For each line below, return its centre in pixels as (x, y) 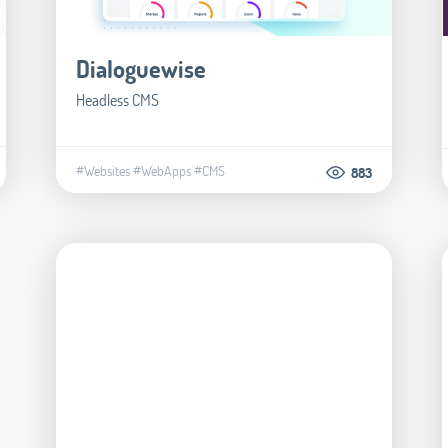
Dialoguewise (140, 69)
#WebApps (161, 171)
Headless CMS (117, 100)
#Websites (102, 171)
